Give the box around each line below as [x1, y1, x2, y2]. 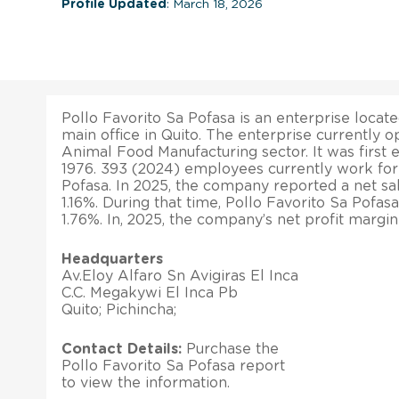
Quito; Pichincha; [61, 302, 176, 317]
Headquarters [61, 251, 163, 266]
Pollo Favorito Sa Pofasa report [61, 358, 285, 373]
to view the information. [61, 375, 230, 390]
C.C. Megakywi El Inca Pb [61, 285, 238, 300]
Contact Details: [61, 341, 182, 356]
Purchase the [182, 341, 279, 356]
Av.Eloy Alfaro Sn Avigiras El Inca [61, 268, 298, 283]
